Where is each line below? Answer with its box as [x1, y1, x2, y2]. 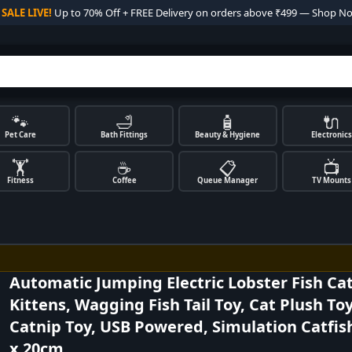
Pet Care [5, 130, 37, 140]
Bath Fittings [101, 130, 148, 140]
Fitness [7, 175, 35, 185]
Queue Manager [197, 175, 258, 185]
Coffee [112, 175, 137, 185]
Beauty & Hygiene [195, 130, 261, 140]
